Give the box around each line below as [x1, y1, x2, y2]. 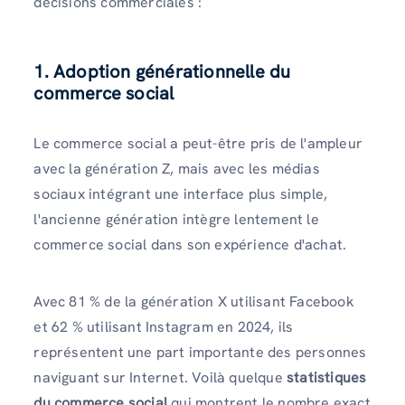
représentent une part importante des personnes [33, 343, 367, 363]
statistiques [287, 368, 367, 388]
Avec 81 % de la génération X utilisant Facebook [33, 292, 354, 312]
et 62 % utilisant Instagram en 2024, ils [33, 317, 294, 337]
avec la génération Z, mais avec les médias [33, 159, 320, 178]
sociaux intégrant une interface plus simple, [33, 184, 328, 203]
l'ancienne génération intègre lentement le [33, 210, 319, 229]
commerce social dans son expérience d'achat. [33, 235, 347, 254]
